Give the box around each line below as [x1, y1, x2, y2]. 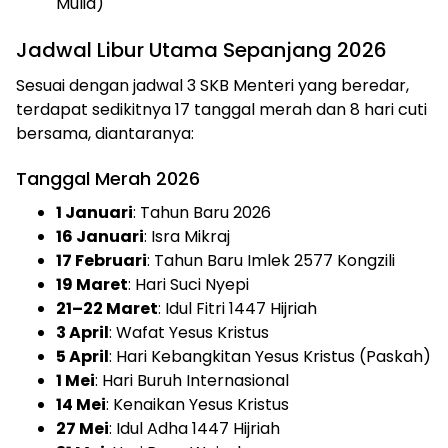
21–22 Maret [56, 296, 158, 320]
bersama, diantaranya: [16, 121, 194, 145]
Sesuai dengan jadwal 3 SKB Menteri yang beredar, [16, 73, 409, 97]
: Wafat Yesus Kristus [109, 320, 269, 344]
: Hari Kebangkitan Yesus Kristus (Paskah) [109, 344, 431, 368]
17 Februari [56, 248, 147, 272]
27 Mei [56, 416, 109, 440]
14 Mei [56, 392, 106, 416]
